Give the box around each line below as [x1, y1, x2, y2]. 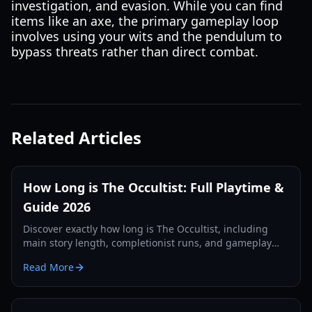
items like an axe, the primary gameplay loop [11, 13, 279, 29]
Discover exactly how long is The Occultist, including [23, 222, 268, 235]
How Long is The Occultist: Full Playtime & [23, 179, 284, 196]
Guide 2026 [23, 198, 91, 215]
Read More [23, 260, 74, 274]
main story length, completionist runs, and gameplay [23, 236, 272, 249]
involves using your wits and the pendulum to [11, 28, 282, 45]
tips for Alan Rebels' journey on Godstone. [23, 250, 219, 263]
